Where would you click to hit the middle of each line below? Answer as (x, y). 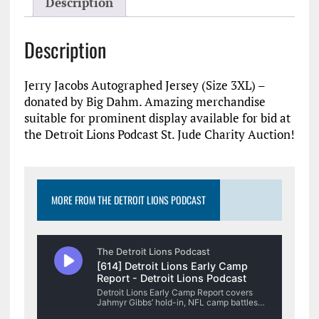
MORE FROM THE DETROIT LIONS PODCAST (128, 199)
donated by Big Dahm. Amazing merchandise (145, 101)
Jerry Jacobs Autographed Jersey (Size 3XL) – (144, 85)
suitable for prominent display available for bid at (157, 117)
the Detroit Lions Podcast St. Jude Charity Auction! (159, 134)
